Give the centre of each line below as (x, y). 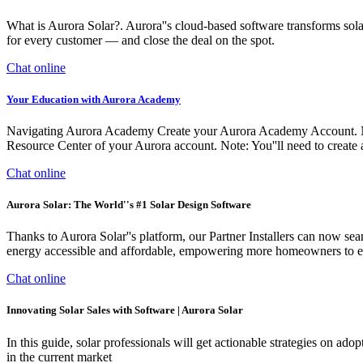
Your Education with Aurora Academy (94, 99)
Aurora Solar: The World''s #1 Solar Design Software (129, 205)
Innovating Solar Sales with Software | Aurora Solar (125, 310)
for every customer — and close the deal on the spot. (141, 40)
